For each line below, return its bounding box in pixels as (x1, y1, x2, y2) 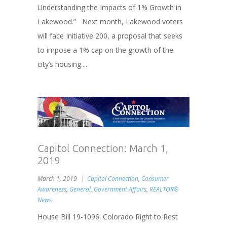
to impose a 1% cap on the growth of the (37, 45, 173, 55)
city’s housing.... (37, 59, 87, 69)
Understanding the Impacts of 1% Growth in (37, 2, 181, 12)
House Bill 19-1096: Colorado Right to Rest (37, 212, 182, 222)
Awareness (37, 185, 66, 194)
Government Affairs (94, 185, 146, 194)
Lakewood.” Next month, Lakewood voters (37, 16, 183, 26)
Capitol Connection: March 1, (37, 142, 168, 155)
